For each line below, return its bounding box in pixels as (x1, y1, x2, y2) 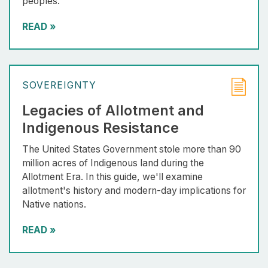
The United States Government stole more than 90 (22, 144, 241, 156)
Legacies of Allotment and (22, 102, 204, 120)
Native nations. (22, 199, 86, 211)
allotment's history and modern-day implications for (22, 185, 246, 197)
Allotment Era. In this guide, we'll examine (22, 171, 203, 183)
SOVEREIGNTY (22, 80, 96, 92)
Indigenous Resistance (22, 119, 179, 137)
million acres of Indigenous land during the (22, 157, 204, 169)
